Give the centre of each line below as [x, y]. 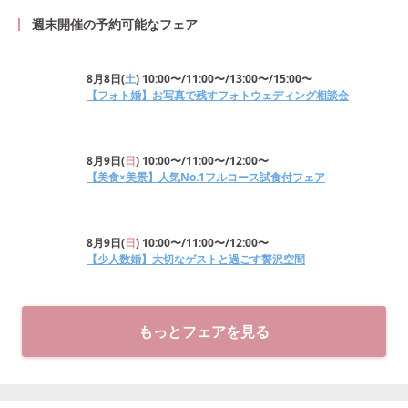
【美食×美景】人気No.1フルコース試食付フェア [206, 177]
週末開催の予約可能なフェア [115, 24]
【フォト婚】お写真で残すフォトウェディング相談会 [218, 95]
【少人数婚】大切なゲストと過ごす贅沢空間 [196, 259]
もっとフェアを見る [204, 331]
